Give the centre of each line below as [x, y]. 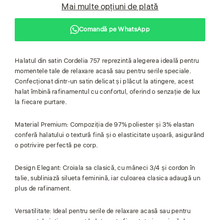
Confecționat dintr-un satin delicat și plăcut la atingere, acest [104, 81]
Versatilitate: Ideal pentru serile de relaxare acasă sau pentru [103, 211]
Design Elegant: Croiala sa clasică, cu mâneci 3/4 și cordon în [105, 168]
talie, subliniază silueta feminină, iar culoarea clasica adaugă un [108, 178]
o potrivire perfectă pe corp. [56, 145]
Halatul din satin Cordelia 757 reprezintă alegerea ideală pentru [107, 61]
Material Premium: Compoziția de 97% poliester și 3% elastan [105, 124]
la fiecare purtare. [41, 102]
